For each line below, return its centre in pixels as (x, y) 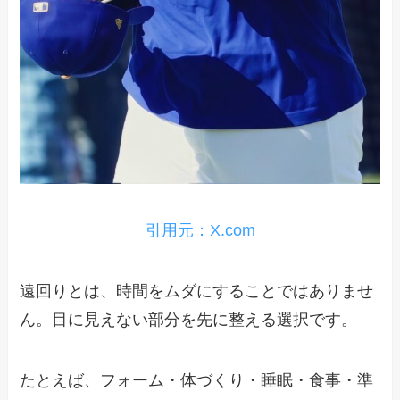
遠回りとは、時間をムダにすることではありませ (197, 291)
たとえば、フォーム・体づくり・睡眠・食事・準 (197, 380)
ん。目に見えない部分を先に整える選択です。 (189, 319)
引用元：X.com (200, 230)
